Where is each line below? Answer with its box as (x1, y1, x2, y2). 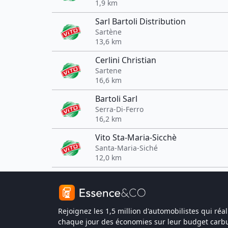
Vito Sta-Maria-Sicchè (95, 132, 177, 143)
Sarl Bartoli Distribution (95, 16, 186, 27)
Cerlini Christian (95, 54, 156, 66)
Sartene (95, 66, 122, 75)
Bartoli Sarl (95, 93, 137, 104)
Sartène (95, 27, 122, 37)
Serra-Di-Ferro (95, 104, 144, 114)
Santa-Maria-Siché (95, 143, 158, 153)
